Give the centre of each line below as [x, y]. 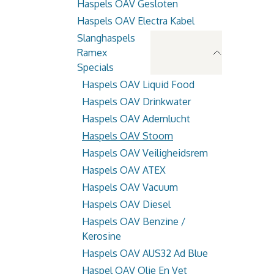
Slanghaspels [106, 38]
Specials [95, 67]
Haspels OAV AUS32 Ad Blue [145, 253]
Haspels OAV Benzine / [134, 221]
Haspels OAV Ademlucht [136, 119]
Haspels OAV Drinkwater [136, 102]
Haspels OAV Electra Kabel [136, 21]
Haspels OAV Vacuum [130, 187]
